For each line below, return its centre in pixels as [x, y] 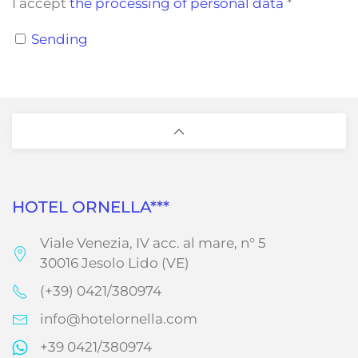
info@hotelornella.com [119, 318]
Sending [60, 39]
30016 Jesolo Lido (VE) [115, 263]
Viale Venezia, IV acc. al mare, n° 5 [153, 243]
